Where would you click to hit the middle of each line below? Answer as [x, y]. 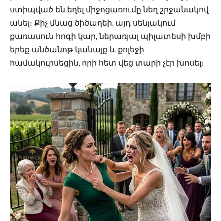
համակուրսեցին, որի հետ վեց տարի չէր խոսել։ [107, 63]
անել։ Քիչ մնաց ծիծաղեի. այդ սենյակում [93, 23]
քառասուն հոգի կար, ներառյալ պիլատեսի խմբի [110, 36]
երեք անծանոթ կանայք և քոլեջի [77, 49]
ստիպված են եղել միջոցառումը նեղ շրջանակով [109, 9]
